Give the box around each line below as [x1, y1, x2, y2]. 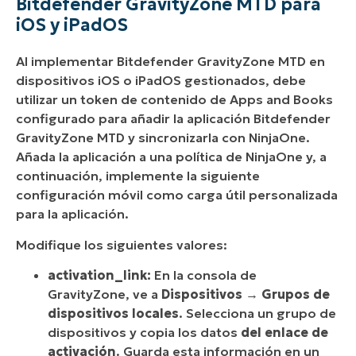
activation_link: [48, 267, 151, 284]
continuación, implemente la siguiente [16, 168, 260, 184]
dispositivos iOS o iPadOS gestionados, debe [16, 72, 306, 89]
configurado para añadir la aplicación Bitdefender [16, 110, 331, 127]
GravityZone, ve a [48, 286, 161, 303]
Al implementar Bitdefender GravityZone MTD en [16, 53, 325, 70]
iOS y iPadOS [16, 14, 128, 37]
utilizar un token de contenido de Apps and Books [16, 91, 333, 108]
